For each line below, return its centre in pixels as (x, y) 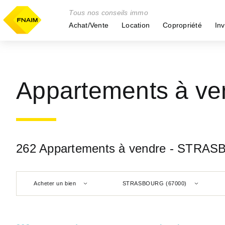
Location (136, 25)
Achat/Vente (89, 25)
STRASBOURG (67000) (154, 183)
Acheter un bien (55, 183)
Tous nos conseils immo (108, 13)
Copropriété (182, 25)
